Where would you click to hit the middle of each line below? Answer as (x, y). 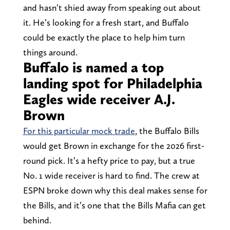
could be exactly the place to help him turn (104, 37)
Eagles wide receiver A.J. (99, 99)
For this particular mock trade (79, 130)
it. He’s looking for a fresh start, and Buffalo (106, 22)
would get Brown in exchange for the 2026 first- (113, 145)
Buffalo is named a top (93, 67)
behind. (37, 220)
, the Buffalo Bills (167, 130)
